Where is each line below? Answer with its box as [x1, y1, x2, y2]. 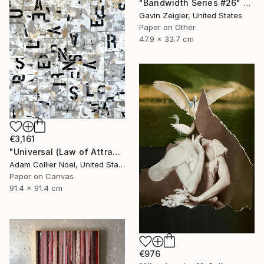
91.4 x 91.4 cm [9, 183, 62, 193]
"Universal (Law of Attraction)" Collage [112, 146, 120, 157]
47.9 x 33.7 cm [139, 34, 194, 44]
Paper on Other [139, 22, 196, 32]
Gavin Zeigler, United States [139, 10, 242, 20]
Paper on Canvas [9, 171, 74, 181]
